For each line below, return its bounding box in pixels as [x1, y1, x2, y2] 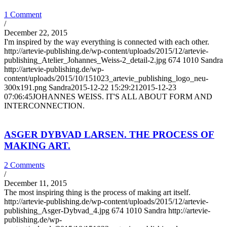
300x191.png [4, 83, 47, 92]
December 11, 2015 [4, 179, 67, 188]
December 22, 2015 [4, 28, 67, 37]
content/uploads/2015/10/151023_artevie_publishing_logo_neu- [4, 73, 208, 83]
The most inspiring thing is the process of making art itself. [4, 188, 191, 197]
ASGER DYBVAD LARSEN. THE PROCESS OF [4, 129, 214, 140]
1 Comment [4, 10, 42, 19]
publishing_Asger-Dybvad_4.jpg [4, 206, 109, 215]
